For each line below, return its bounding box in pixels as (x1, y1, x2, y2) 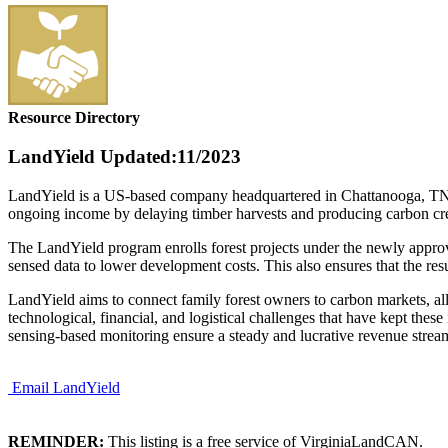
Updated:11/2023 (95, 146, 241, 168)
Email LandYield (12, 378, 120, 396)
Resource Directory (8, 109, 140, 127)
